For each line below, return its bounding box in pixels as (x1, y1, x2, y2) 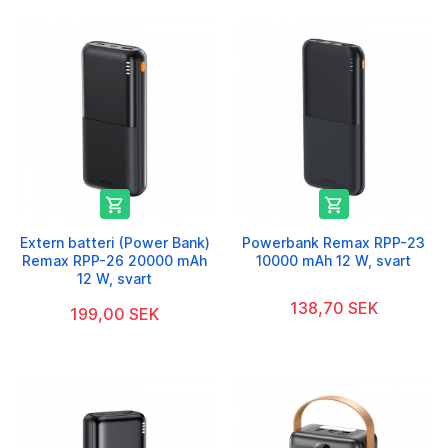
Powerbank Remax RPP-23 (242, 234, 425, 252)
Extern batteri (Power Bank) (19, 234, 210, 252)
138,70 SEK (289, 298, 378, 319)
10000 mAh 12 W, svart (256, 252, 411, 270)
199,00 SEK (70, 304, 159, 325)
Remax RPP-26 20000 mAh (22, 252, 207, 270)
